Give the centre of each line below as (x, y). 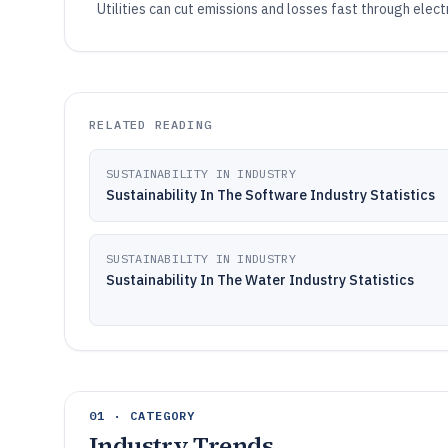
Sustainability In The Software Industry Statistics (270, 195)
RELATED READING (150, 124)
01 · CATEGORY (142, 415)
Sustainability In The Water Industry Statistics (260, 280)
